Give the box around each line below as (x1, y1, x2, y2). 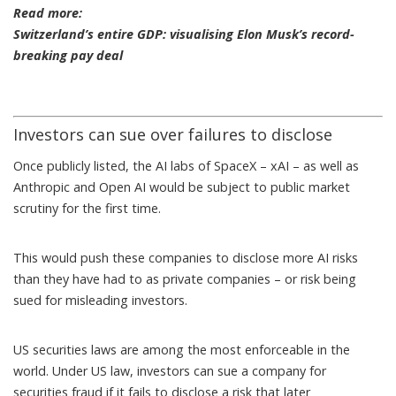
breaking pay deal (13, 46, 123, 64)
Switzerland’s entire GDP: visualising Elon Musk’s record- (13, 25, 354, 42)
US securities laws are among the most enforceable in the (13, 340, 350, 358)
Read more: (13, 4, 82, 21)
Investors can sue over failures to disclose (13, 123, 332, 145)
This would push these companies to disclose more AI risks (13, 248, 358, 266)
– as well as (289, 156, 359, 174)
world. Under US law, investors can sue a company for (13, 362, 326, 379)
